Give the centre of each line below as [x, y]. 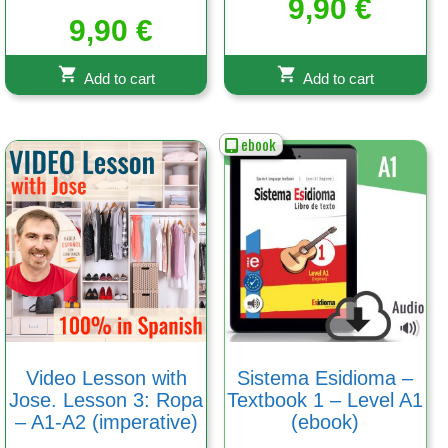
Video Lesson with [106, 377]
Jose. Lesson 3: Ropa [106, 399]
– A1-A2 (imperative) [106, 421]
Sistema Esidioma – [325, 377]
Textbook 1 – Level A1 [325, 399]
